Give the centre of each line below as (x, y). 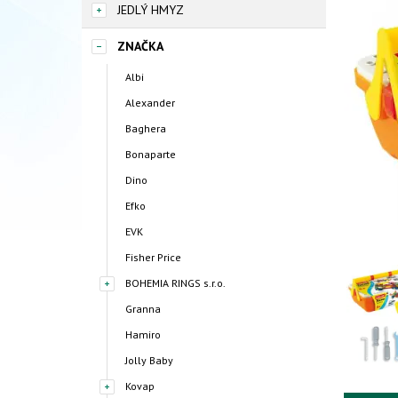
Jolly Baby (149, 360)
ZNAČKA (140, 46)
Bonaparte (151, 154)
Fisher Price (153, 257)
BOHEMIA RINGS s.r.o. (175, 283)
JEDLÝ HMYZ (151, 10)
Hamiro (143, 334)
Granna (143, 309)
